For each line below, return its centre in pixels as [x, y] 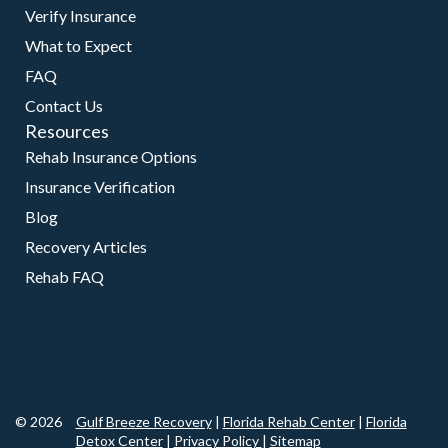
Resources [67, 131]
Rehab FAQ [64, 276]
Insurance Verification [100, 186]
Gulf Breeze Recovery [143, 421]
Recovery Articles [86, 246]
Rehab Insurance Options [111, 156]
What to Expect [78, 45]
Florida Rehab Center [288, 421]
